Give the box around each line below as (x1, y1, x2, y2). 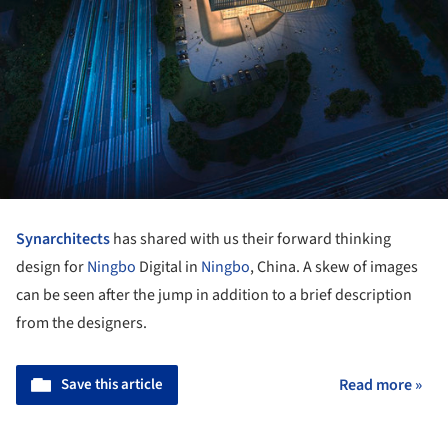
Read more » (339, 373, 422, 396)
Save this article (61, 373, 163, 395)
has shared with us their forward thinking (110, 227, 391, 250)
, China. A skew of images (250, 255, 418, 278)
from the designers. (16, 311, 147, 334)
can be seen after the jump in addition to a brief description (16, 283, 412, 306)
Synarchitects (16, 227, 110, 250)
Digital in (136, 255, 201, 278)
